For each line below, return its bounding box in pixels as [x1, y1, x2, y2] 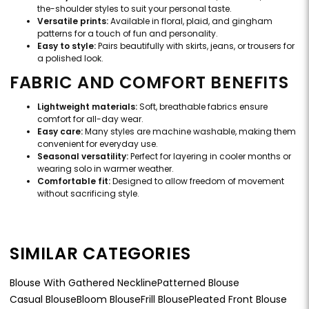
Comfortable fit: [37, 175, 110, 188]
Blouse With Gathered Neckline [10, 276, 157, 290]
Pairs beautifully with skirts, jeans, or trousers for [96, 40, 295, 52]
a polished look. [37, 52, 103, 65]
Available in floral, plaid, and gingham [108, 15, 272, 28]
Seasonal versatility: [37, 150, 128, 163]
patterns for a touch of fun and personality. [37, 28, 218, 40]
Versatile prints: [37, 15, 108, 28]
